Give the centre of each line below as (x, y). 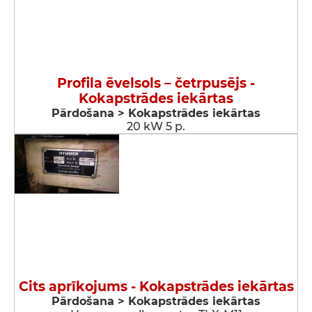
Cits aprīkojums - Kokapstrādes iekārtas (156, 287)
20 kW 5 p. (156, 126)
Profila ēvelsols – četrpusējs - (156, 83)
